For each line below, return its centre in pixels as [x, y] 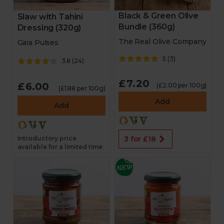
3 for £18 [140, 139]
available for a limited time [60, 147]
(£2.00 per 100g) [182, 85]
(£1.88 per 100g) [82, 88]
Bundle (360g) [147, 27]
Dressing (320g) [49, 27]
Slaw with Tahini [50, 16]
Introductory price [47, 138]
